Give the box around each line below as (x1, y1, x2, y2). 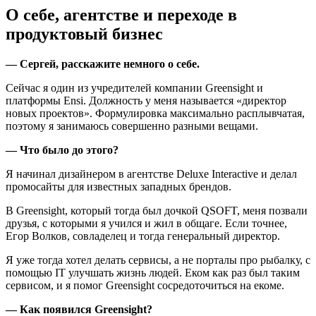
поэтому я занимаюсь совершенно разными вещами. (6, 119, 258, 132)
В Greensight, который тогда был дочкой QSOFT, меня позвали (6, 204, 308, 217)
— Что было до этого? (6, 143, 119, 156)
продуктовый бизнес (6, 24, 163, 43)
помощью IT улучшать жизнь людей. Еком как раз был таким (6, 266, 300, 279)
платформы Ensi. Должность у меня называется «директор (6, 94, 286, 107)
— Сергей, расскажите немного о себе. (6, 57, 200, 70)
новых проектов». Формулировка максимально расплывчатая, (6, 107, 305, 119)
